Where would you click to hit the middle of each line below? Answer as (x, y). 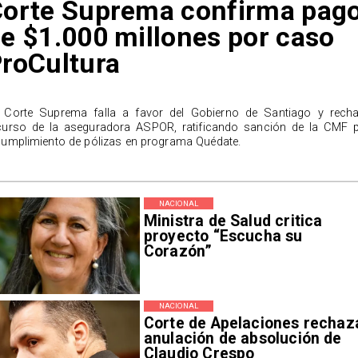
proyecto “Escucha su (223, 236)
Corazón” (178, 251)
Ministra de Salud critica (233, 221)
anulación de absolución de (243, 339)
